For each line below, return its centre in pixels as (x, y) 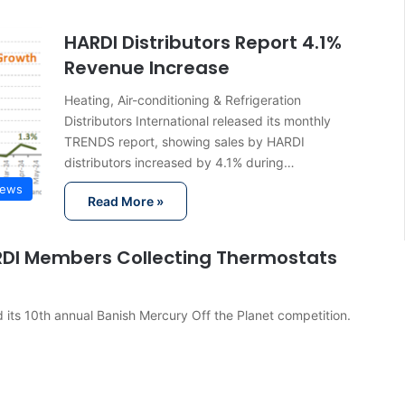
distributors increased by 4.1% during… (179, 163)
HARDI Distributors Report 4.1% (202, 43)
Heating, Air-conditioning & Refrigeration (182, 100)
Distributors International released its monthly (197, 121)
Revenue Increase (146, 68)
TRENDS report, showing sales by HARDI (184, 142)
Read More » (125, 202)
